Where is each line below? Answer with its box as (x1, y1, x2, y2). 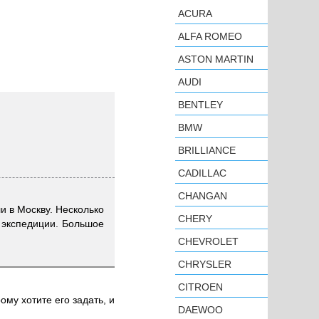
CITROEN (178, 281, 223, 293)
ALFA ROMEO (178, 31, 242, 42)
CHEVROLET (178, 236, 239, 247)
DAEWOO (178, 304, 223, 315)
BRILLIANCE (178, 145, 236, 156)
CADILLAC (178, 167, 226, 179)
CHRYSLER (178, 258, 231, 270)
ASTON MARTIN (178, 53, 253, 65)
